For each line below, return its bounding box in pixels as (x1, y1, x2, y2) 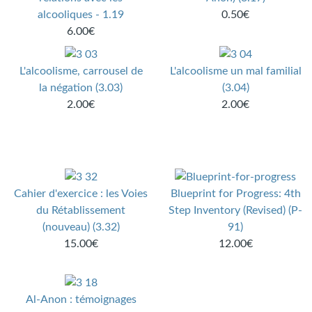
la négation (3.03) (39, 82, 123, 94)
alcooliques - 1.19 (38, 9, 125, 21)
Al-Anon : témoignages (25, 294, 136, 306)
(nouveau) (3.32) (42, 221, 120, 233)
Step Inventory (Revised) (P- (169, 205, 303, 217)
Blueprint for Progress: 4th (170, 188, 301, 200)
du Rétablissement (36, 205, 126, 217)
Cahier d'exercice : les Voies (14, 188, 148, 200)
